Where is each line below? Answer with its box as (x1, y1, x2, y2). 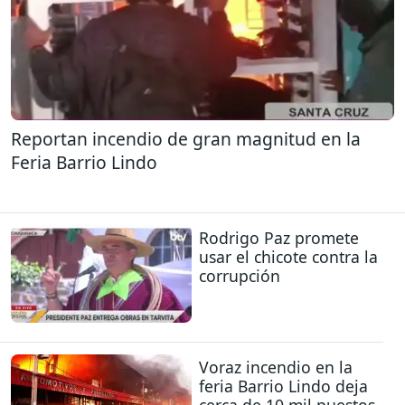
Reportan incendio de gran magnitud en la (11, 127, 361, 152)
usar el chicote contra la (199, 245, 378, 268)
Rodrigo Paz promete (199, 226, 359, 249)
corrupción (199, 264, 280, 287)
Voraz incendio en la (199, 355, 353, 378)
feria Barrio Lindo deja (199, 374, 368, 397)
